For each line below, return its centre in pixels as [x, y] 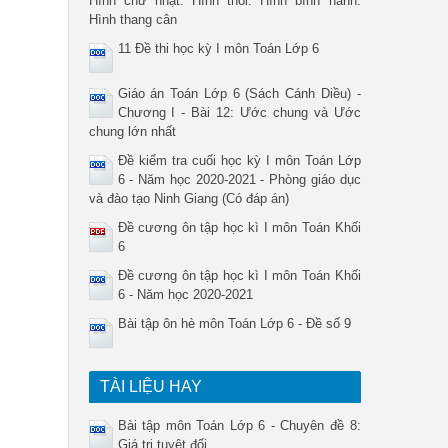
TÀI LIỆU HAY [150, 386]
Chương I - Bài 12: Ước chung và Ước [239, 112]
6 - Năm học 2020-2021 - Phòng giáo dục [239, 179]
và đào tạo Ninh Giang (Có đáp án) [188, 198]
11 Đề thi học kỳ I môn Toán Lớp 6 [218, 48]
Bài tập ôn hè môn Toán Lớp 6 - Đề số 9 [234, 323]
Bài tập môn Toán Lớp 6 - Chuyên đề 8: [239, 425]
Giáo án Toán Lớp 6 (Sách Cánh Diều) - [239, 93]
